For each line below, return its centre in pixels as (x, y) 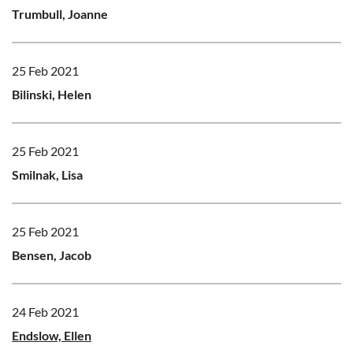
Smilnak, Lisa (47, 174)
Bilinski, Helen (52, 94)
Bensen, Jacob (52, 255)
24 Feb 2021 (45, 311)
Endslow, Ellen (52, 335)
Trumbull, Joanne (60, 13)
